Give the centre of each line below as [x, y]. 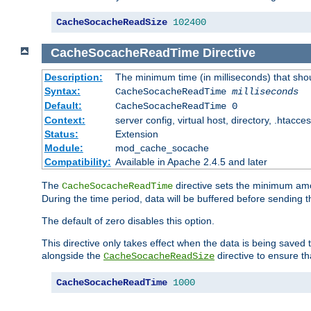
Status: [61, 134]
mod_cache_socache [162, 148]
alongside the [73, 255]
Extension [136, 134]
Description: [73, 77]
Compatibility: [77, 161]
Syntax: [62, 91]
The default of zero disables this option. [128, 220]
